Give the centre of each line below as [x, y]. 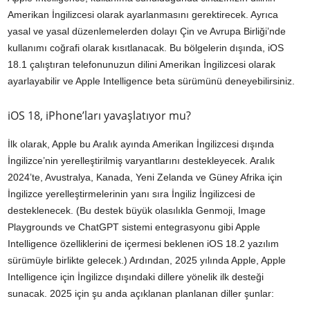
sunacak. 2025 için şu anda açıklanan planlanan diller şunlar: [141, 294]
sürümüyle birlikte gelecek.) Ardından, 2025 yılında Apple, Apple [147, 261]
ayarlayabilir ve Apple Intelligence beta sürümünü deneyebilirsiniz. [151, 81]
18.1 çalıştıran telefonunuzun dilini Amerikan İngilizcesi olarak [142, 65]
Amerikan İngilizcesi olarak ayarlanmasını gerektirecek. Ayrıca [143, 15]
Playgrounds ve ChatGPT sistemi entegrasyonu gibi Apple [134, 227]
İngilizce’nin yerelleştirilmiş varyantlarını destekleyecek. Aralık [141, 161]
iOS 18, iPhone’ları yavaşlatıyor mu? [99, 116]
